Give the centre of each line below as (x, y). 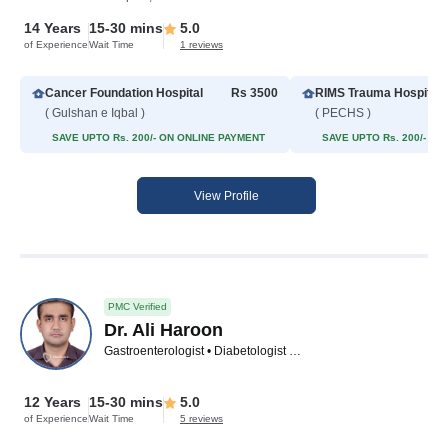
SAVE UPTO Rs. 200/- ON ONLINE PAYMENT (158, 138)
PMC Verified (137, 307)
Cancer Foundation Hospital (124, 93)
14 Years (52, 28)
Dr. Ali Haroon (163, 330)
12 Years (52, 402)
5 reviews (201, 419)
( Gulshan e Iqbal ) (95, 113)
